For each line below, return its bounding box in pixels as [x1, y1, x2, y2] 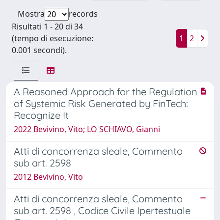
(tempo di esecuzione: [12, 32, 93, 44]
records [69, 8, 98, 19]
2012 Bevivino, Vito [14, 171, 83, 182]
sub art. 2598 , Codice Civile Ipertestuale [14, 204, 191, 217]
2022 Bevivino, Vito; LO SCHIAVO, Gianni [14, 123, 160, 135]
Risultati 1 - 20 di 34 [12, 21, 83, 32]
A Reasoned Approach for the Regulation [14, 85, 197, 98]
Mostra [18, 8, 45, 19]
